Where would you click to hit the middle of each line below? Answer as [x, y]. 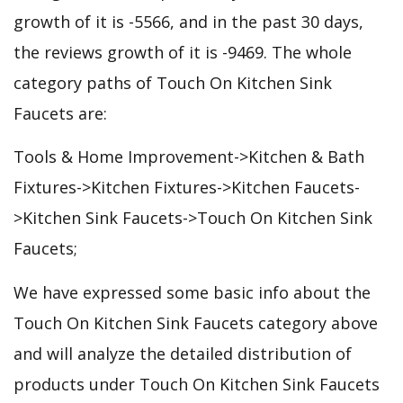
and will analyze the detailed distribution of [183, 353]
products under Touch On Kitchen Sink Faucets [197, 384]
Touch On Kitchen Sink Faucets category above [196, 322]
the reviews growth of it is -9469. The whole [183, 53]
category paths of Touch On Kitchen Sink [173, 83]
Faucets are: [60, 114]
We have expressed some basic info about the [192, 292]
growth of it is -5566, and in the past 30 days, [188, 22]
